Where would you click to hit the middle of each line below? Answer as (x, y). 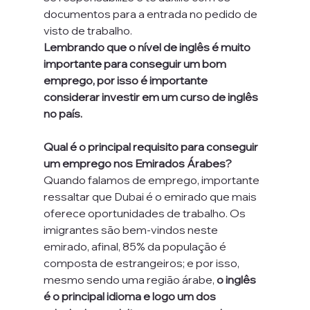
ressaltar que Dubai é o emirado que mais (151, 197)
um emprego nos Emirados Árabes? (137, 163)
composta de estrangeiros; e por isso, (142, 263)
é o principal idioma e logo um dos (130, 296)
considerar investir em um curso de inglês (152, 97)
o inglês (237, 280)
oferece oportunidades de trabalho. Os (145, 213)
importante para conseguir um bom (136, 64)
